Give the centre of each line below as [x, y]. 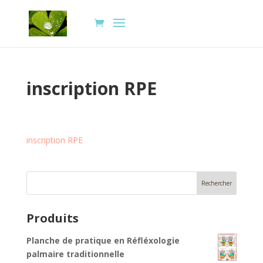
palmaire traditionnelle [75, 254]
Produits [52, 218]
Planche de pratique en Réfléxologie [103, 240]
